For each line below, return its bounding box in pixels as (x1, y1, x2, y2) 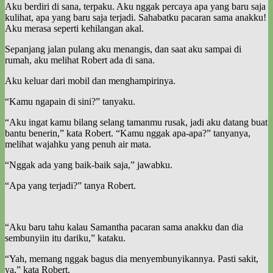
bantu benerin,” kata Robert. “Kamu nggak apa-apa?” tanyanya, (5, 127, 250, 138)
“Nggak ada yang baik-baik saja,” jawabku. (5, 159, 172, 170)
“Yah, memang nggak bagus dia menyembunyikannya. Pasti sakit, (5, 253, 258, 264)
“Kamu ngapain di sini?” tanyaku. (5, 96, 135, 107)
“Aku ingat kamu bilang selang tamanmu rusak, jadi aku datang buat (5, 116, 268, 127)
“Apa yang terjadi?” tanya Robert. (5, 180, 136, 191)
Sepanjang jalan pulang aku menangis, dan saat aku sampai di (5, 43, 241, 54)
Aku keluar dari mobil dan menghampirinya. (5, 75, 175, 86)
